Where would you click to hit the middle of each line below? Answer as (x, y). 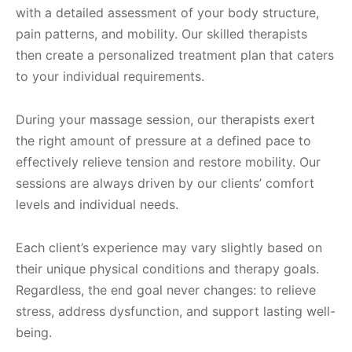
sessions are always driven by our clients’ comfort (165, 183)
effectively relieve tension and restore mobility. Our (168, 162)
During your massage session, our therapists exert (165, 120)
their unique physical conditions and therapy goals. (167, 269)
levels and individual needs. (97, 205)
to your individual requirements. (110, 77)
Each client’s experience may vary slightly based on (169, 248)
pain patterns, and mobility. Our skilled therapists (161, 34)
